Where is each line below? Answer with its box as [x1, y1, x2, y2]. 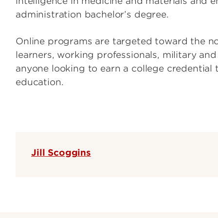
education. [16, 76, 64, 87]
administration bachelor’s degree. [16, 9, 169, 19]
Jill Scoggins [31, 147, 91, 158]
